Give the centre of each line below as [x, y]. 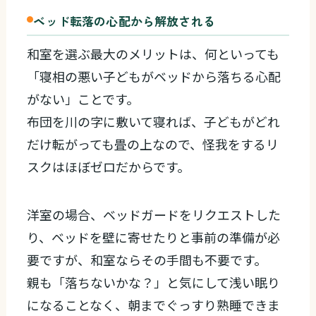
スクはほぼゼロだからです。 [109, 166]
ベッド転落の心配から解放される [124, 20]
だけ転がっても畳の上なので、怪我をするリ [153, 144]
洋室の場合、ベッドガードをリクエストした [154, 214]
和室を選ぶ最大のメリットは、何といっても [153, 53]
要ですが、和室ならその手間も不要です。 [147, 259]
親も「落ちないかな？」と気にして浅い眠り [154, 282]
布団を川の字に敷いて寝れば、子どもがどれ [154, 121]
